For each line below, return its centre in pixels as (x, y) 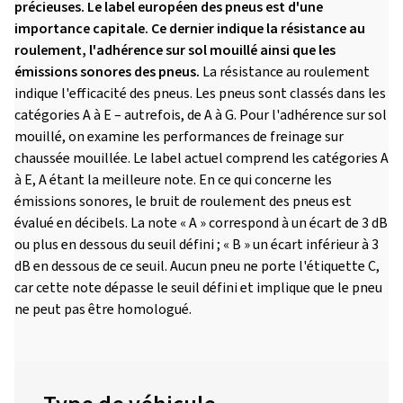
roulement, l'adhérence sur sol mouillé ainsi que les (175, 50)
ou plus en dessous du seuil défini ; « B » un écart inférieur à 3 (197, 245)
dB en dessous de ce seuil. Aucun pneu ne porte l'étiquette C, (197, 266)
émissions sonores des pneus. (107, 72)
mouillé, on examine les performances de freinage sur (179, 137)
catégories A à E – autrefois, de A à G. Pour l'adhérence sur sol (201, 115)
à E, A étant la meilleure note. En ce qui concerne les (173, 180)
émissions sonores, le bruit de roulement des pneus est (183, 201)
